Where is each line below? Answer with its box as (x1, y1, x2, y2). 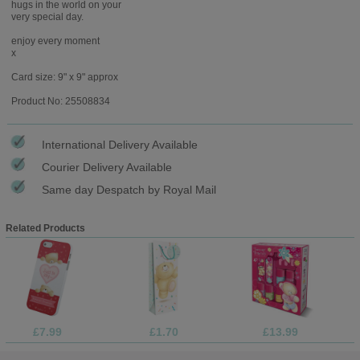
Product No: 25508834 (10, 95, 110, 107)
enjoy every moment (10, 35, 100, 47)
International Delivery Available (42, 137, 198, 151)
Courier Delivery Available (42, 160, 172, 174)
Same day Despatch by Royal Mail (42, 182, 216, 196)
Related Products (5, 222, 85, 234)
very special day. (10, 10, 84, 22)
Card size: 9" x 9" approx (10, 71, 118, 83)
